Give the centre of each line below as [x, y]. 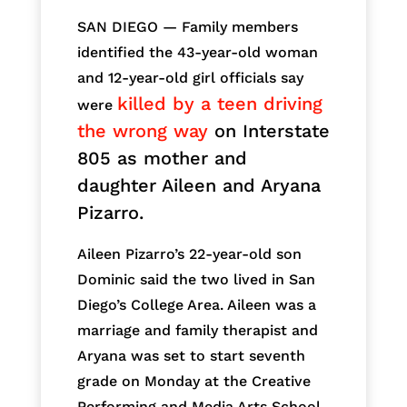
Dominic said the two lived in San [196, 280]
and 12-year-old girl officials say [190, 78]
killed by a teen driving [219, 104]
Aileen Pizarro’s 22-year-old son [189, 254]
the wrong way [142, 131]
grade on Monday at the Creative [194, 382]
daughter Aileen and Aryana [199, 186]
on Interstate [268, 131]
